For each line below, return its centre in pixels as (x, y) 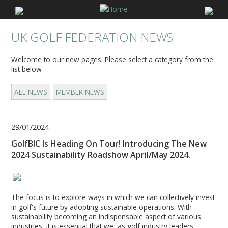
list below (27, 69)
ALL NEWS (31, 92)
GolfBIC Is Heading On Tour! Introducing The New (109, 144)
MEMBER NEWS (80, 92)
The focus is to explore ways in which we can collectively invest (113, 197)
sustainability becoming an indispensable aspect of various (106, 216)
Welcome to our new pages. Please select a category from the (112, 60)
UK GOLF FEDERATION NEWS (92, 37)
